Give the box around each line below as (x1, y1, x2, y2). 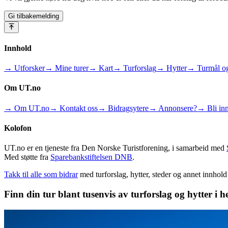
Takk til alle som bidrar (4, 170, 78, 179)
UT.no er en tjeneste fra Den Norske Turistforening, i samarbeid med (4, 144, 224, 153)
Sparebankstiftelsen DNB (50, 153, 132, 162)
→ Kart (89, 64, 113, 73)
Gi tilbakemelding (8, 12, 59, 20)
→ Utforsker (4, 64, 45, 73)
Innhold (4, 43, 32, 52)
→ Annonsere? (149, 103, 197, 112)
